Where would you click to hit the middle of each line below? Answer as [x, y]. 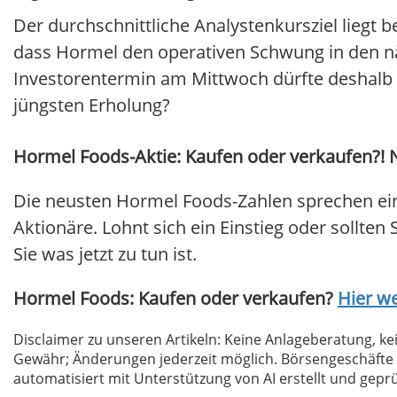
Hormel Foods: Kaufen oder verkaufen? [175, 299]
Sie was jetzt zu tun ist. [105, 254]
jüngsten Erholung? [92, 105]
